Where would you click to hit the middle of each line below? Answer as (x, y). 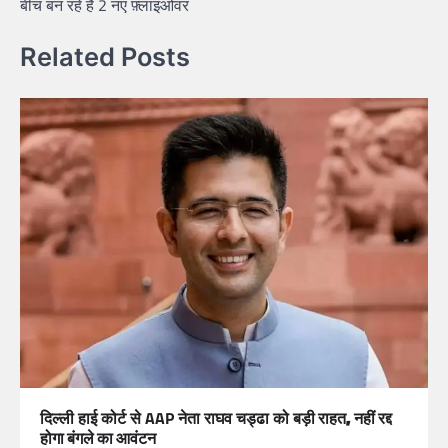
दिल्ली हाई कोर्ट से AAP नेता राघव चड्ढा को (166, 417)
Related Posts (105, 57)
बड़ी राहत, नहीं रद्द (342, 417)
